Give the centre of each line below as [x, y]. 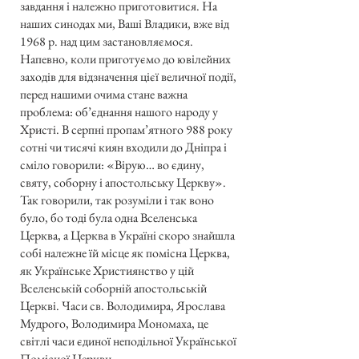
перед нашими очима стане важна [104, 95]
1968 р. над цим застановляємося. [107, 42]
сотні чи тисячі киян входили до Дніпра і [123, 147]
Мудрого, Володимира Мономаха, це [114, 324]
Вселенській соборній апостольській [113, 288]
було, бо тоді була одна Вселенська [109, 218]
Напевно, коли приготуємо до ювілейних [125, 59]
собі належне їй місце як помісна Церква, [125, 253]
